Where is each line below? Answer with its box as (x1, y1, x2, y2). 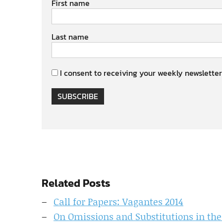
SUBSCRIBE (57, 90, 98, 102)
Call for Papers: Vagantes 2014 (54, 195, 183, 208)
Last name (52, 31, 89, 43)
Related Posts (42, 175, 111, 191)
